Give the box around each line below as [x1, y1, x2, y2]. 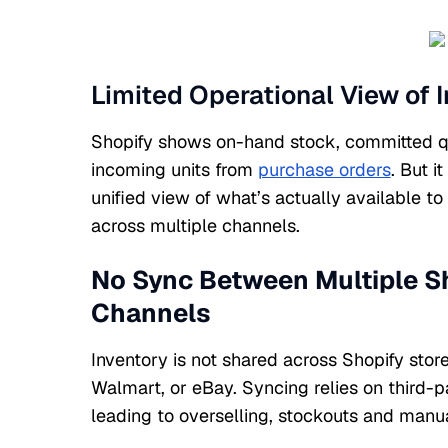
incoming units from [90, 158, 258, 181]
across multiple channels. [90, 214, 300, 237]
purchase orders [257, 158, 391, 181]
